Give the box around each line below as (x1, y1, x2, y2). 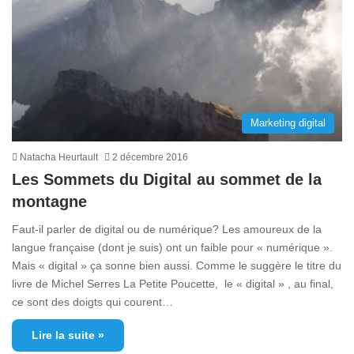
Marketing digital (250, 116, 326, 129)
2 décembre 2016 (112, 151, 188, 163)
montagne (12, 192, 87, 210)
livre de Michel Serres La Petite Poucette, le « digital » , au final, (12, 277, 333, 290)
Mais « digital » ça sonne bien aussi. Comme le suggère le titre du (12, 258, 341, 272)
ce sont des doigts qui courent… (12, 295, 173, 308)
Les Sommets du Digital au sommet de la (12, 170, 322, 188)
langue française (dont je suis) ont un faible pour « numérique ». (12, 240, 333, 254)
